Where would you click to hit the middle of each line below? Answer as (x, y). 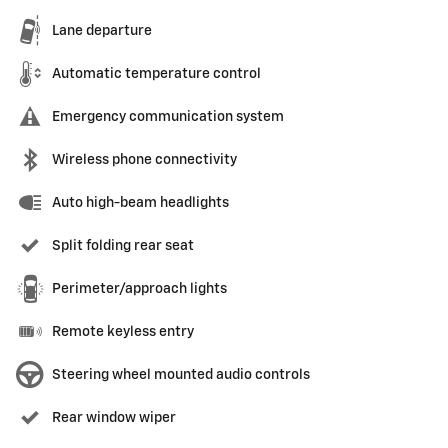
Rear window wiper (114, 418)
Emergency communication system (168, 117)
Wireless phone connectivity (144, 160)
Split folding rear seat (123, 246)
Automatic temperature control (156, 74)
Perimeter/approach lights (139, 289)
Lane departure (102, 31)
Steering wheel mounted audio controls (181, 375)
